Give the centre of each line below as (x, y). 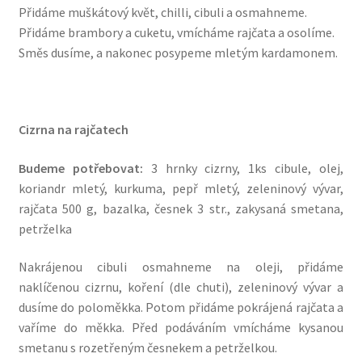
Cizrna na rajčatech (73, 130)
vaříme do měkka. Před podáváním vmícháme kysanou (181, 328)
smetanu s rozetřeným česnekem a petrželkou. (147, 348)
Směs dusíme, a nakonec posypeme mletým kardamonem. (178, 52)
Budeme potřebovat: (84, 168)
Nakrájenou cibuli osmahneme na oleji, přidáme (181, 267)
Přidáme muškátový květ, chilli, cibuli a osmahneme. (162, 12)
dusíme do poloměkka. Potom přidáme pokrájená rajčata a (181, 307)
